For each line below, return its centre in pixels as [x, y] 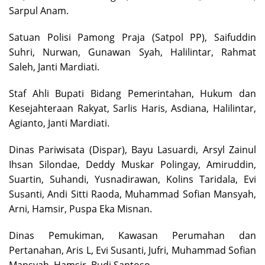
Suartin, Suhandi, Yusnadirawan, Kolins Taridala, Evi [132, 180]
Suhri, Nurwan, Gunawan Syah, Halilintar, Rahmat [132, 52]
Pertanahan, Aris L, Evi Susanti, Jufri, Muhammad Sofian [132, 251]
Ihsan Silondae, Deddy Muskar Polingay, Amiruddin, [132, 165]
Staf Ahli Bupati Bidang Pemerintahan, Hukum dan [132, 94]
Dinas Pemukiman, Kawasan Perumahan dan [132, 236]
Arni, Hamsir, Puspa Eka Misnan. [80, 209]
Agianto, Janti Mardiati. [59, 123]
